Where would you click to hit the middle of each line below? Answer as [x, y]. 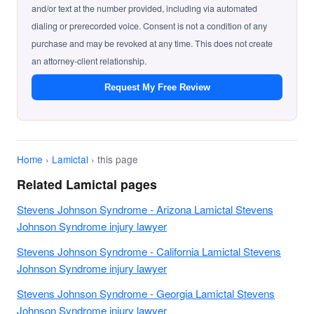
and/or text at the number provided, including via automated [144, 9]
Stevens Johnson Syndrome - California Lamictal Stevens [149, 252]
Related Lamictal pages [87, 184]
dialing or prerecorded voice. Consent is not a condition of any [149, 26]
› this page [113, 159]
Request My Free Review [157, 88]
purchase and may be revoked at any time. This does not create [152, 44]
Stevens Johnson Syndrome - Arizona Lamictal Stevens [145, 209]
